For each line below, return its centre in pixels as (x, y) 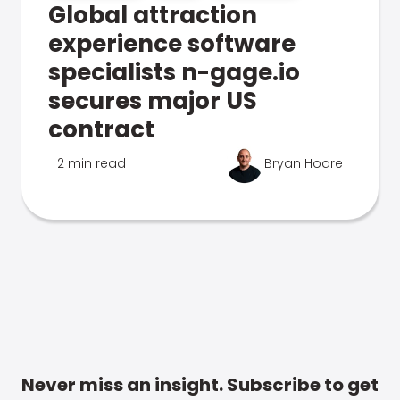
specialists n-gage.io (174, 72)
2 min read (92, 163)
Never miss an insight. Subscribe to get (200, 385)
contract (101, 129)
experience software (172, 44)
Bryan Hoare (304, 163)
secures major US (153, 101)
